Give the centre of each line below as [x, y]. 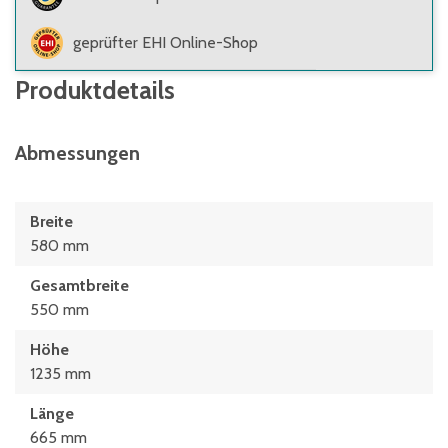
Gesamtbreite [79, 285]
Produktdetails [95, 90]
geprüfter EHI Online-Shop [165, 42]
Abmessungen [77, 153]
